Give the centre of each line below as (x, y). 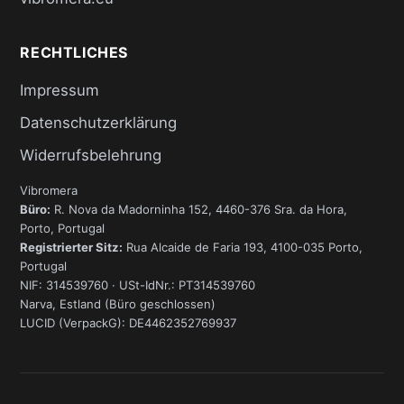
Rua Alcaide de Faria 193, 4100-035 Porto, (243, 248)
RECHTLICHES (74, 53)
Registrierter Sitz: (72, 248)
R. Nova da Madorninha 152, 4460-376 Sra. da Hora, (199, 210)
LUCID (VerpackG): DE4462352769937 (129, 323)
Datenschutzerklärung (99, 123)
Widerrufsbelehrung (91, 156)
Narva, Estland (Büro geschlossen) (118, 304)
